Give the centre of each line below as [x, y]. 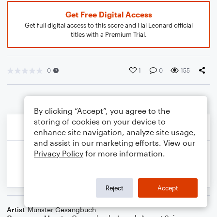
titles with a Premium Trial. [108, 34]
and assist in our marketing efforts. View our [115, 143]
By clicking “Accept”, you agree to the [102, 111]
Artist [16, 209]
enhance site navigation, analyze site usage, [115, 132]
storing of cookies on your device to [100, 121]
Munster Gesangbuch [62, 209]
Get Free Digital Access [108, 14]
